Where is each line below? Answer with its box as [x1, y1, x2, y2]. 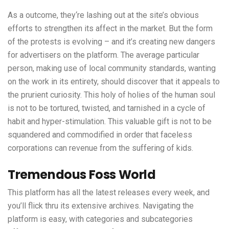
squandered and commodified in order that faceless [8, 130, 192, 140]
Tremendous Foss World [8, 166, 156, 184]
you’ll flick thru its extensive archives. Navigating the [8, 201, 194, 211]
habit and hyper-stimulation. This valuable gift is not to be [8, 117, 212, 127]
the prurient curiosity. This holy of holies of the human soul [8, 90, 215, 100]
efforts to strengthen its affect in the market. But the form [8, 24, 213, 34]
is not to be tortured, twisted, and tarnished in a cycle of [8, 103, 205, 113]
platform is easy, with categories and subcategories [8, 214, 193, 224]
